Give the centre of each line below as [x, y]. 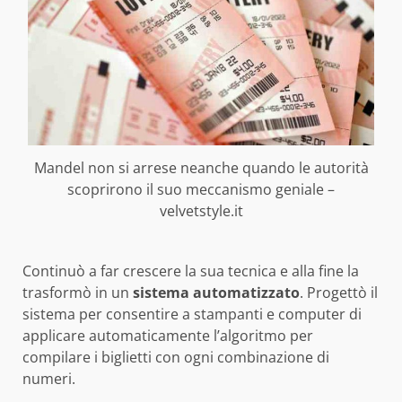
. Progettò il [339, 292]
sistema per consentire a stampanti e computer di [192, 314]
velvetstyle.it [201, 210]
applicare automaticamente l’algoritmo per [168, 335]
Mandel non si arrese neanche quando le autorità [201, 167]
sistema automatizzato [216, 292]
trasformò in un [78, 292]
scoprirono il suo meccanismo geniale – [201, 189]
